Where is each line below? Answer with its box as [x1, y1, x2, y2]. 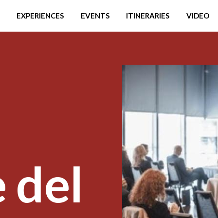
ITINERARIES [126, 11, 170, 20]
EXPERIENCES [16, 11, 64, 20]
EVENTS [80, 11, 109, 20]
